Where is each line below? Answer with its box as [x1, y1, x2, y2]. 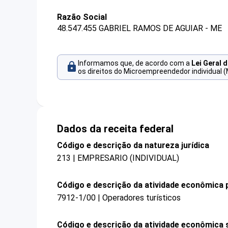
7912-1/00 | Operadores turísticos [57, 193, 181, 203]
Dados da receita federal [57, 122, 174, 135]
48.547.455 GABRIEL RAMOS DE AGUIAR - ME [57, 23, 222, 34]
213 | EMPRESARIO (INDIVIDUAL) [57, 153, 179, 163]
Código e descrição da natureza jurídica [57, 140, 209, 150]
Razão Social [57, 12, 107, 22]
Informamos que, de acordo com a [78, 59, 191, 68]
